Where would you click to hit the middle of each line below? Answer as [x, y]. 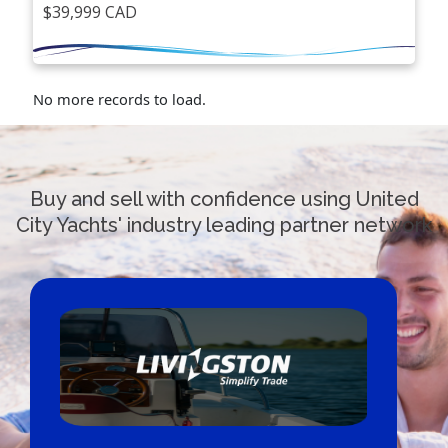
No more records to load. [120, 99]
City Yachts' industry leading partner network [224, 225]
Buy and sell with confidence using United [224, 199]
